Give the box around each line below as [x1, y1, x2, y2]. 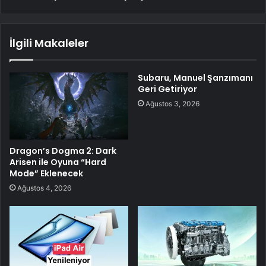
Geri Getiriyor [138, 83, 197, 95]
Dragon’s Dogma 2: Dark [9, 144, 116, 157]
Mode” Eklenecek [9, 167, 83, 179]
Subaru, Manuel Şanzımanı [138, 71, 253, 84]
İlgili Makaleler [9, 35, 88, 50]
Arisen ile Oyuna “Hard [9, 156, 106, 168]
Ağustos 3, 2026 [145, 99, 199, 108]
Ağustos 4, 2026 [17, 183, 71, 192]
